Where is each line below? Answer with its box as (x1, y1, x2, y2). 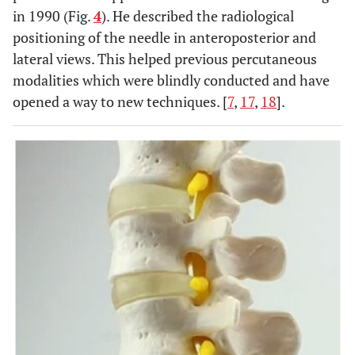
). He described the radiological (101, 6, 294, 25)
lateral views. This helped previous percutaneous (13, 48, 317, 68)
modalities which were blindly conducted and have (13, 70, 330, 90)
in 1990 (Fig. (13, 6, 94, 25)
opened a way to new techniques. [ (13, 91, 227, 111)
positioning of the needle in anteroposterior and (13, 27, 316, 47)
